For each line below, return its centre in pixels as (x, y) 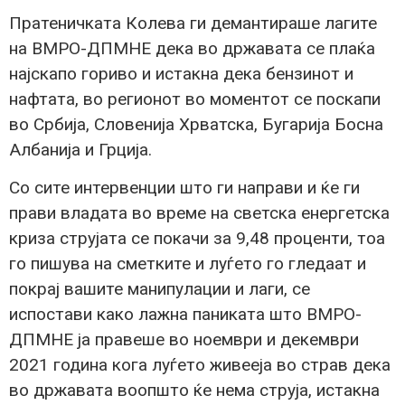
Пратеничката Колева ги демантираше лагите (193, 23)
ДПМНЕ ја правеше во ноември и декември (184, 340)
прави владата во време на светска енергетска (199, 213)
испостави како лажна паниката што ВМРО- (185, 315)
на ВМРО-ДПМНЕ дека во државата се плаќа (192, 48)
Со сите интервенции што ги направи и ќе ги (184, 188)
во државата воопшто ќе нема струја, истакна (194, 391)
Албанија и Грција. (80, 149)
